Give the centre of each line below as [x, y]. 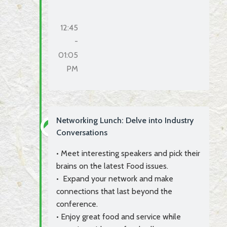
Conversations [82, 133]
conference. [77, 204]
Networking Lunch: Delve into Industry [125, 121]
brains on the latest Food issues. [112, 166]
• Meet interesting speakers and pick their [128, 154]
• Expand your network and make [115, 179]
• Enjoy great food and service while [119, 217]
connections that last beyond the [114, 192]
